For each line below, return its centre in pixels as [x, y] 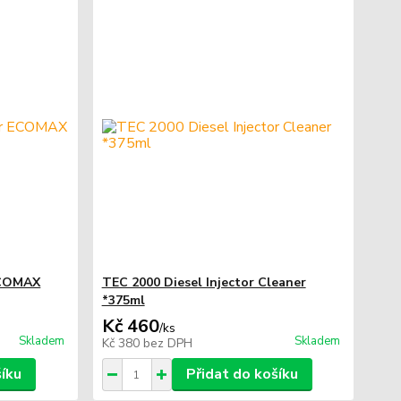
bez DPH [167, 343]
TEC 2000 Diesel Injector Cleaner [204, 282]
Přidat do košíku [242, 374]
